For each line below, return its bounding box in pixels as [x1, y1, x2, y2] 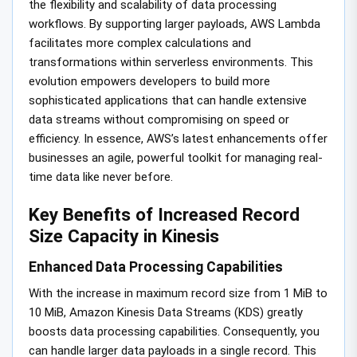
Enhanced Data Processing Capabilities [29, 259, 283, 276]
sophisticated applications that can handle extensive [29, 92, 307, 108]
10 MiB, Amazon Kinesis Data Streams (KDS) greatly [29, 305, 303, 320]
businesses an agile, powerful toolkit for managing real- [29, 150, 323, 165]
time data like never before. [29, 169, 173, 184]
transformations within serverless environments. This [29, 54, 313, 69]
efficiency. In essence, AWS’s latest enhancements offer [29, 131, 328, 146]
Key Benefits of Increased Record [29, 204, 300, 226]
